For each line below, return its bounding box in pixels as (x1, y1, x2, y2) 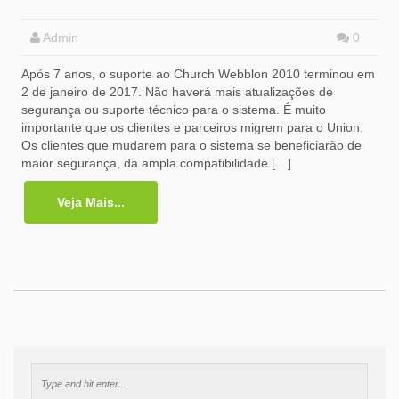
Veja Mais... (57, 194, 125, 209)
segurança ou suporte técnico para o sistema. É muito (21, 102, 326, 117)
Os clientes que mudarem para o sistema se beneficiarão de (21, 137, 362, 152)
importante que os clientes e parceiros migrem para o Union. (21, 119, 363, 134)
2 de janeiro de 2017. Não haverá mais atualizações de (21, 84, 333, 99)
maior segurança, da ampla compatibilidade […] (21, 155, 291, 170)
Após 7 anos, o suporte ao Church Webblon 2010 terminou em (21, 66, 375, 81)
